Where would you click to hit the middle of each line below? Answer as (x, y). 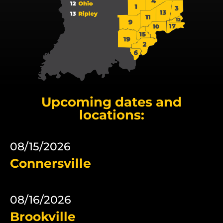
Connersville (51, 163)
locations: (111, 115)
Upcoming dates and (111, 102)
